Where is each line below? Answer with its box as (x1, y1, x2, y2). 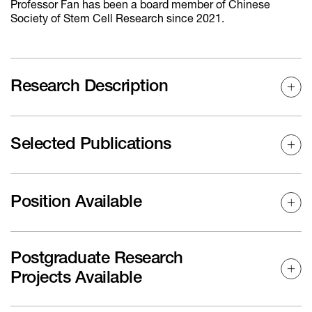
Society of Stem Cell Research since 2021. (10, 13, 224, 25)
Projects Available (10, 270, 142, 287)
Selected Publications (10, 136, 171, 153)
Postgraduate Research (10, 250, 183, 267)
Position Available (10, 194, 142, 211)
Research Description (10, 78, 169, 95)
